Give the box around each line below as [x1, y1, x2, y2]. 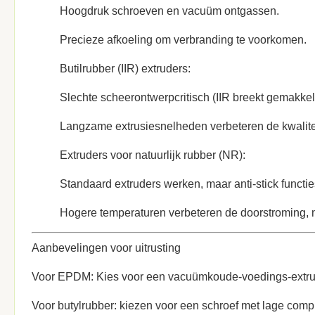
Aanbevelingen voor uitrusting [32, 242, 181, 254]
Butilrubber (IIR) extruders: [60, 63, 191, 75]
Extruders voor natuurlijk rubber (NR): [60, 149, 245, 161]
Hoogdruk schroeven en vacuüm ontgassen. [60, 5, 279, 17]
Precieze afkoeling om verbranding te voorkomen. [60, 34, 307, 46]
